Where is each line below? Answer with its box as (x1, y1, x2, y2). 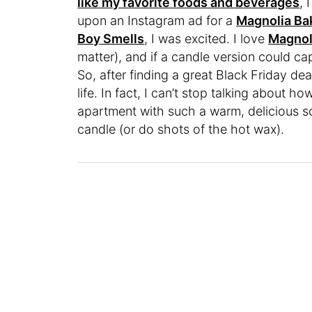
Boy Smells (77, 31, 145, 46)
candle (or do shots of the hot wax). (77, 121, 285, 136)
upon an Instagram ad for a (77, 13, 237, 28)
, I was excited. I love (144, 31, 269, 46)
